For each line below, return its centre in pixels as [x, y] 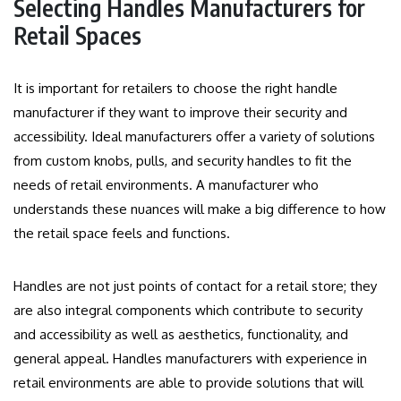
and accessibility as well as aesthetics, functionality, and [181, 334]
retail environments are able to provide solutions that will [188, 382]
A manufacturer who [257, 184]
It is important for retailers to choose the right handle [175, 88]
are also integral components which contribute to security [188, 310]
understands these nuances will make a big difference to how [200, 209]
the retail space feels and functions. [122, 233]
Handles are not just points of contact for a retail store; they [195, 286]
